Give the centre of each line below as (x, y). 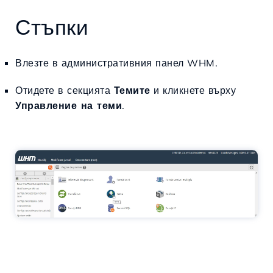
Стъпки (52, 27)
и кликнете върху (193, 90)
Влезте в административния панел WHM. (116, 63)
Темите (132, 90)
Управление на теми (69, 105)
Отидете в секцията (65, 90)
